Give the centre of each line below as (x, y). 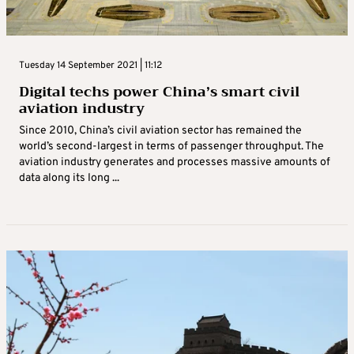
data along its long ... (69, 179)
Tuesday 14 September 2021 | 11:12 (90, 66)
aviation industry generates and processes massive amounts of (175, 163)
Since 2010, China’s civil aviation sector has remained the (160, 131)
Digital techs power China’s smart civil (159, 92)
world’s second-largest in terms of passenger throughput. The (171, 147)
